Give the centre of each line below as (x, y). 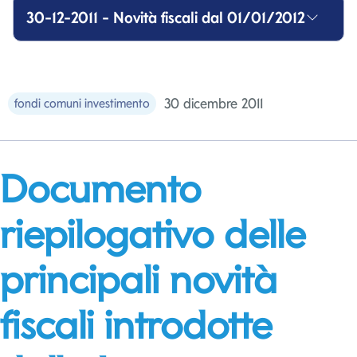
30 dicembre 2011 (214, 104)
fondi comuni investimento (82, 103)
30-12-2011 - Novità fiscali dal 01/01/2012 (165, 18)
